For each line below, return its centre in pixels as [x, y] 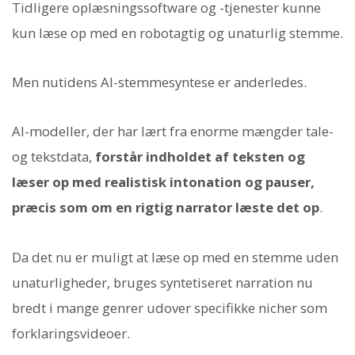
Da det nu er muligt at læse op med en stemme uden [175, 257]
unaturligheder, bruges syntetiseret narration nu [162, 282]
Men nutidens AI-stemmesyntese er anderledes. [159, 82]
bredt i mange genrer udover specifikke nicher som [170, 307]
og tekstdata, [53, 157]
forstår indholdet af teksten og [200, 157]
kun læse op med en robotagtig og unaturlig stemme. [177, 32]
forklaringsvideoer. [71, 333]
